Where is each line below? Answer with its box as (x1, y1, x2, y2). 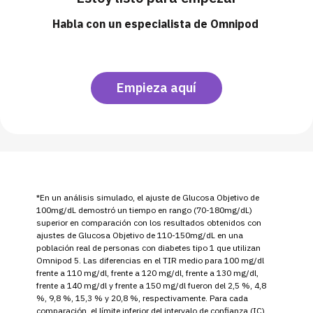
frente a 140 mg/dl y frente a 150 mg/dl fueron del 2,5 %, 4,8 (36, 279, 266, 291)
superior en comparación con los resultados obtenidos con (36, 217, 261, 228)
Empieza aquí (117, 79, 196, 96)
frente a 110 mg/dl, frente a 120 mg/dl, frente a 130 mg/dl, (36, 267, 259, 278)
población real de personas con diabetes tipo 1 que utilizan (36, 242, 261, 253)
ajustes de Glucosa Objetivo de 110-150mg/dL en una (36, 229, 243, 240)
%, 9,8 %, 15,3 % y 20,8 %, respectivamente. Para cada (36, 292, 248, 303)
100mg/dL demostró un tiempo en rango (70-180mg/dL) (36, 204, 252, 215)
